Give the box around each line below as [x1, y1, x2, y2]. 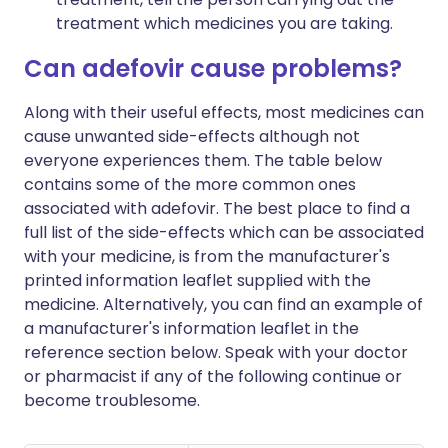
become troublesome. [24, 389, 200, 412]
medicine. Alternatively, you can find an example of [24, 293, 423, 316]
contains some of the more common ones [24, 173, 356, 196]
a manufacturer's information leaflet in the [24, 317, 359, 340]
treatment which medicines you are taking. [56, 12, 393, 35]
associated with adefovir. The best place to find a [24, 197, 410, 220]
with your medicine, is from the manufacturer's [24, 245, 390, 268]
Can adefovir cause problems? [24, 52, 402, 85]
